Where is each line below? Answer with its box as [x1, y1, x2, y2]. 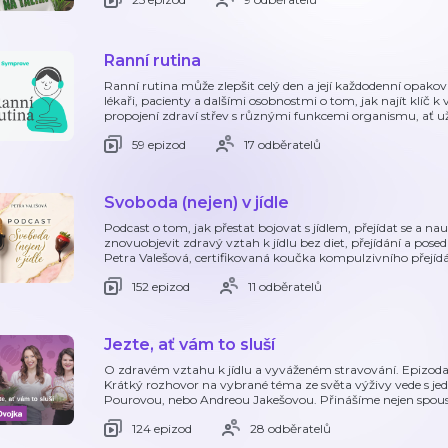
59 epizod [132, 136, 186, 152]
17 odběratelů [244, 136, 321, 152]
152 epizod [132, 278, 190, 294]
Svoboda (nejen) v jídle [104, 193, 289, 212]
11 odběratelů [248, 278, 322, 294]
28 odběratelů [250, 420, 331, 436]
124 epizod [132, 420, 192, 436]
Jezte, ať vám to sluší [104, 335, 275, 354]
